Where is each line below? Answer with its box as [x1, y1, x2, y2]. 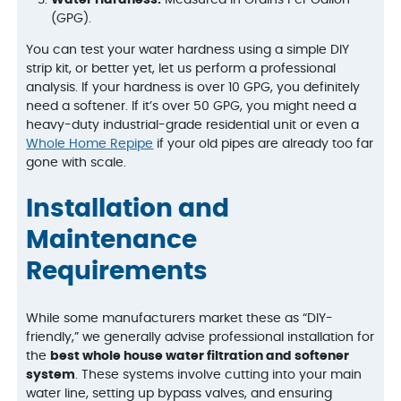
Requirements [26, 260, 209, 286]
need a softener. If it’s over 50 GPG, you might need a [26, 100, 357, 114]
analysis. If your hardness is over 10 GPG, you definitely [26, 81, 361, 95]
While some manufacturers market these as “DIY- [26, 311, 334, 325]
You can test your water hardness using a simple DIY [26, 44, 350, 57]
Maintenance [26, 228, 198, 254]
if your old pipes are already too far [153, 138, 374, 151]
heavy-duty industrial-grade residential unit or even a [26, 119, 360, 132]
